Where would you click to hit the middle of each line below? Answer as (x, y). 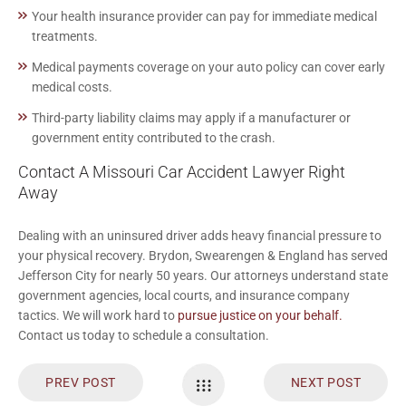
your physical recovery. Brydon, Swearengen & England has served (203, 255)
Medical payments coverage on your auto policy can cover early (208, 67)
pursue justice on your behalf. (260, 315)
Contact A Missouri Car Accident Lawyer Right (182, 171)
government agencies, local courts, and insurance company (184, 295)
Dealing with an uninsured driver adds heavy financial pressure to (200, 235)
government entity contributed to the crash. (154, 137)
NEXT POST (325, 382)
